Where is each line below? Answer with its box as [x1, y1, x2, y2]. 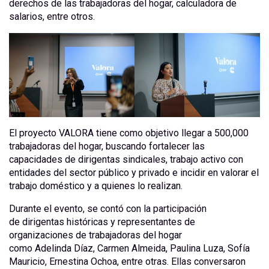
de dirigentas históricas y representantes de [9, 216, 195, 228]
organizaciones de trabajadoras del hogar [9, 229, 182, 241]
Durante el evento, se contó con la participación [9, 202, 207, 214]
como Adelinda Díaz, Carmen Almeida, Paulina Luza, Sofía [9, 242, 250, 254]
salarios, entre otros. [9, 11, 95, 23]
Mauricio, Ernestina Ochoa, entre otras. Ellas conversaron [9, 255, 246, 267]
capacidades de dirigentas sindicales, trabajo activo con [9, 153, 243, 165]
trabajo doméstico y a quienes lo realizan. [9, 180, 183, 192]
